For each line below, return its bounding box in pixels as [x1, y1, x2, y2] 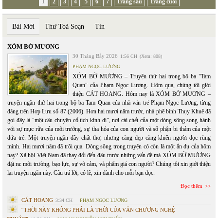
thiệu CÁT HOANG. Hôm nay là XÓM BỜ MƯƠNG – [73, 91, 211, 98]
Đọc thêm [181, 183, 202, 189]
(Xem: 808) [140, 54, 162, 59]
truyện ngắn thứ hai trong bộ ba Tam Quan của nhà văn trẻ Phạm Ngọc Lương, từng [7, 99, 211, 107]
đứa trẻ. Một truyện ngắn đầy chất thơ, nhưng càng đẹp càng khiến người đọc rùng [7, 134, 211, 142]
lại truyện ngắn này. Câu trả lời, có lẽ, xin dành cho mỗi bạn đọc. [7, 169, 155, 177]
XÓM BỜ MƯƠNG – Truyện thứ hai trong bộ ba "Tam [73, 73, 211, 80]
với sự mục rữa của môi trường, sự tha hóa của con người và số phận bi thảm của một [7, 126, 211, 133]
